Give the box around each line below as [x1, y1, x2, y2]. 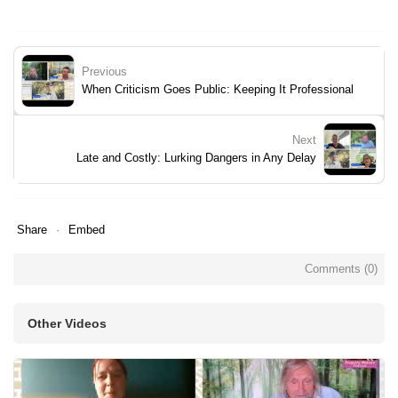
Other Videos [28, 315, 107, 330]
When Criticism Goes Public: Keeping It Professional [82, 82, 354, 96]
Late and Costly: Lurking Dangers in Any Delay [76, 150, 316, 164]
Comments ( [305, 261, 368, 275]
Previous [82, 64, 127, 78]
